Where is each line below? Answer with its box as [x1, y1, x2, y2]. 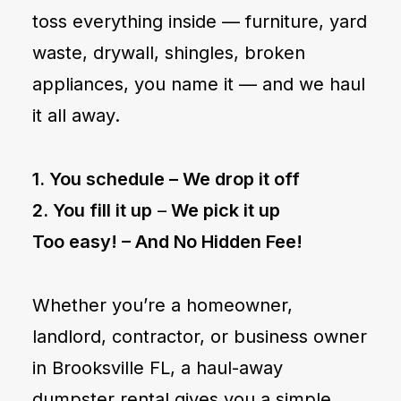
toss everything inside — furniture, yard [32, 11, 367, 32]
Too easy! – [32, 231, 135, 252]
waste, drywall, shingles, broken [32, 42, 305, 64]
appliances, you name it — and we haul [32, 73, 365, 95]
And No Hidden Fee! [135, 231, 303, 252]
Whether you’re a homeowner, [32, 294, 293, 316]
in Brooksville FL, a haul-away [32, 357, 283, 379]
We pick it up [166, 200, 285, 221]
